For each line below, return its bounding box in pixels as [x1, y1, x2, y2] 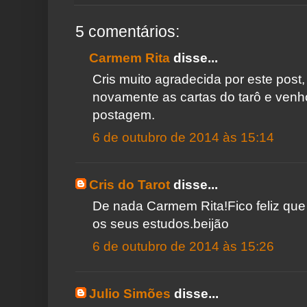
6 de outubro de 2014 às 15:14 [93, 130, 274, 145]
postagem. [93, 107, 155, 122]
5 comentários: [75, 23, 180, 40]
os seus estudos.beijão [93, 216, 229, 231]
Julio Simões [89, 286, 171, 301]
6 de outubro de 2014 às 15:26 [93, 239, 274, 254]
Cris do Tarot [89, 177, 170, 192]
